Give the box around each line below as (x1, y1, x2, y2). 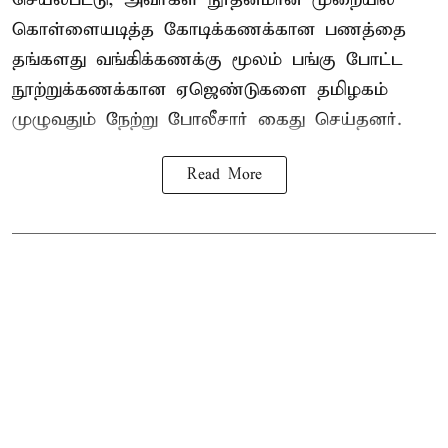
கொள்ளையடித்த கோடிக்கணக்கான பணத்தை (12, 18, 406, 42)
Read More (186, 166, 262, 185)
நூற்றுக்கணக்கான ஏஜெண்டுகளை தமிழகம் (12, 78, 388, 102)
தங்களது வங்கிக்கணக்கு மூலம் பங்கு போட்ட (12, 48, 403, 72)
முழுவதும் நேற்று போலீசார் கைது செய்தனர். (12, 108, 402, 132)
